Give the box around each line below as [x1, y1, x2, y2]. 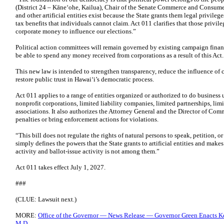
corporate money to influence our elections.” [15, 27, 136, 35]
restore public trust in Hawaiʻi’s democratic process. [15, 75, 154, 83]
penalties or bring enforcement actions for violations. [15, 115, 158, 123]
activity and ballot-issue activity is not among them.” [15, 147, 159, 155]
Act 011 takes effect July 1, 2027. [15, 163, 105, 171]
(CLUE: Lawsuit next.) [15, 195, 76, 203]
